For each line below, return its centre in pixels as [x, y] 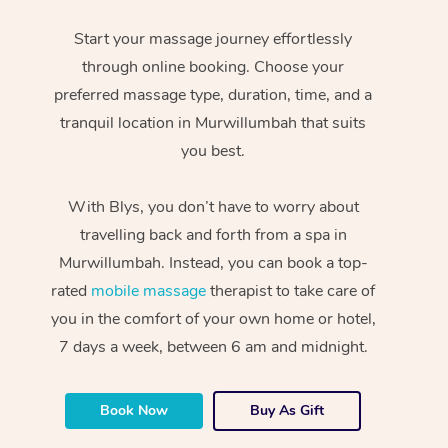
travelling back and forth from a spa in [213, 234]
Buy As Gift [287, 410]
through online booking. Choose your [213, 66]
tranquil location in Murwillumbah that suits [213, 122]
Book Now [134, 410]
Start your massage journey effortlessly [213, 38]
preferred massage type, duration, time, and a [213, 94]
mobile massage [149, 290]
